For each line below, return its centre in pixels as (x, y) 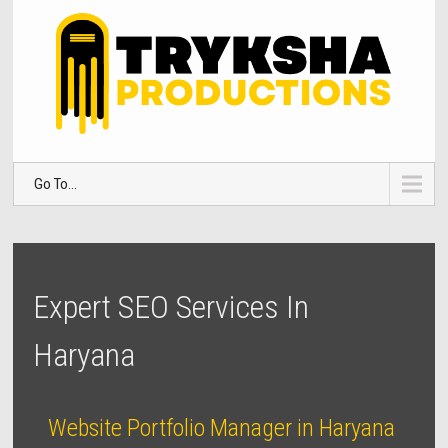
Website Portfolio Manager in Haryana (222, 428)
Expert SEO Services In (171, 307)
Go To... (56, 184)
